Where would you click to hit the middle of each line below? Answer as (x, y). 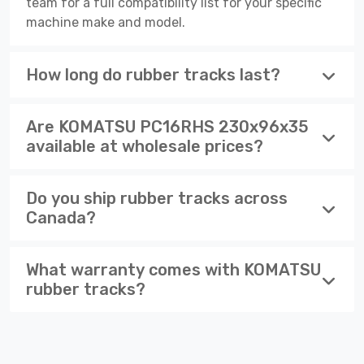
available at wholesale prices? (145, 146)
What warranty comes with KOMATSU (173, 269)
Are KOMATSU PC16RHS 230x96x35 (167, 126)
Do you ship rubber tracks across (157, 198)
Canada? (61, 217)
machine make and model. (106, 22)
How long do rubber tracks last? (153, 74)
